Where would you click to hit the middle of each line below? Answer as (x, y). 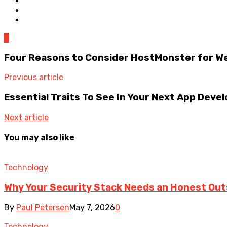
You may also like (39, 137)
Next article (26, 117)
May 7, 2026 (92, 207)
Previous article (34, 78)
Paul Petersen (43, 207)
